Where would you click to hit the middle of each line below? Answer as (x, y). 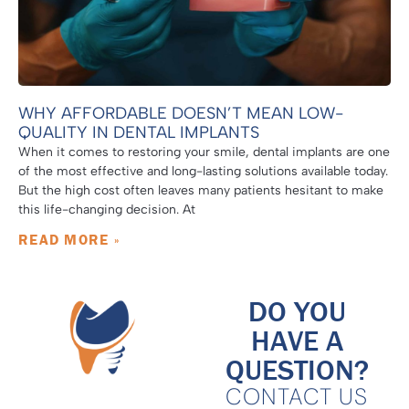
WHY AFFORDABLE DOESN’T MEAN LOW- (181, 113)
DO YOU (297, 311)
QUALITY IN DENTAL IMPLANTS (139, 132)
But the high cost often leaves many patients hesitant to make (201, 190)
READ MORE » (69, 239)
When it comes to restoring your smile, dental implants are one (204, 152)
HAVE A (297, 340)
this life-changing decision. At (107, 210)
